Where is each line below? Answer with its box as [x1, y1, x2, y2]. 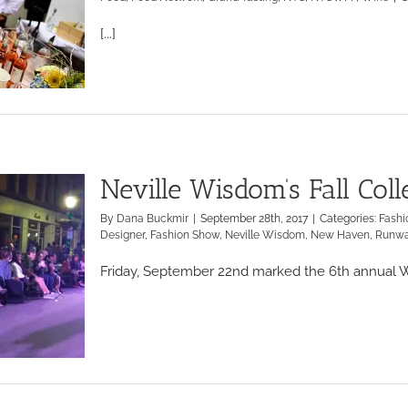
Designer [100, 229, 145, 241]
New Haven [311, 229, 370, 241]
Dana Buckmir [117, 212, 189, 225]
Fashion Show [150, 229, 219, 241]
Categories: [320, 212, 379, 225]
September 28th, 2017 [200, 212, 308, 225]
